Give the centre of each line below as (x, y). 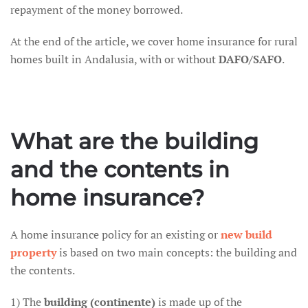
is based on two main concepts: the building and (177, 252)
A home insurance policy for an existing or (115, 234)
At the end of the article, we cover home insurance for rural (154, 41)
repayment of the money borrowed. (97, 10)
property (33, 252)
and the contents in (120, 169)
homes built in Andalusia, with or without (114, 59)
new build (246, 234)
